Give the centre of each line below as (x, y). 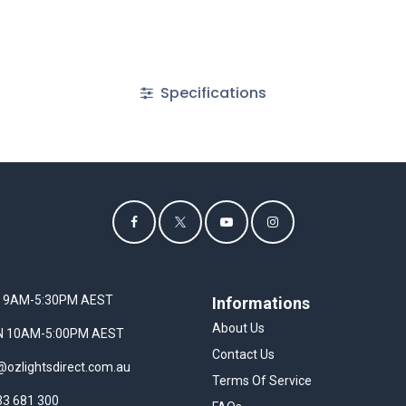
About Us (238, 328)
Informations (261, 303)
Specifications (211, 93)
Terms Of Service (262, 381)
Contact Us (243, 354)
